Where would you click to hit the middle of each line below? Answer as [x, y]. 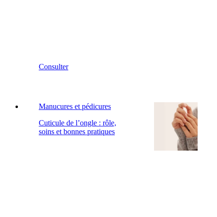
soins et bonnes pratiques [77, 131]
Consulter [54, 66]
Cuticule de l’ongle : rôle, [77, 123]
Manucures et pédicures [75, 106]
